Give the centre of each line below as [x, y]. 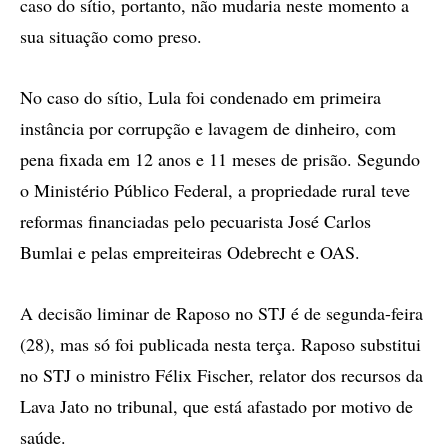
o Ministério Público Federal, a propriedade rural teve [215, 189]
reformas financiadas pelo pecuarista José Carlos [195, 220]
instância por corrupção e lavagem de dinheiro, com [208, 127]
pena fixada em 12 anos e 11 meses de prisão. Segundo [220, 158]
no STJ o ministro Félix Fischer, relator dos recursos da [221, 374]
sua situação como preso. [111, 35]
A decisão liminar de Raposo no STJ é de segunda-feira [221, 312]
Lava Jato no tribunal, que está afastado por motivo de [216, 405]
